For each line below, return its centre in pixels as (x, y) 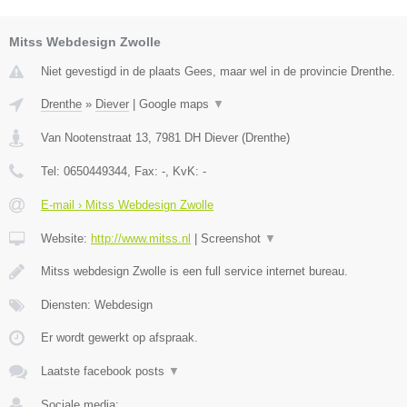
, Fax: (144, 172)
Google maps (176, 104)
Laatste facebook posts (104, 372)
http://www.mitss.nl (141, 239)
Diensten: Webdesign (97, 305)
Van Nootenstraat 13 (94, 138)
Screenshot (233, 239)
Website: (66, 239)
